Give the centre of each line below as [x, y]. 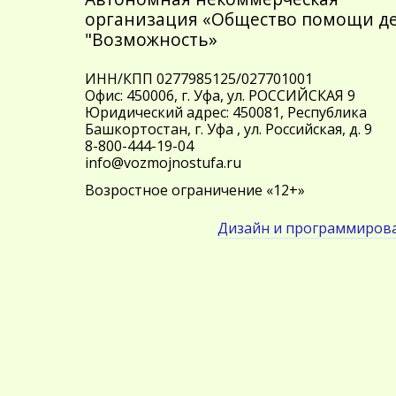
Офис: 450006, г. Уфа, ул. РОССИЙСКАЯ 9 [220, 95]
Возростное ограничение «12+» [195, 190]
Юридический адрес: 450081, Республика [226, 112]
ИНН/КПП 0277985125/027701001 [199, 79]
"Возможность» [151, 39]
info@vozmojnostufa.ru [163, 163]
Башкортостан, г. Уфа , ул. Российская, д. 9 [228, 129]
